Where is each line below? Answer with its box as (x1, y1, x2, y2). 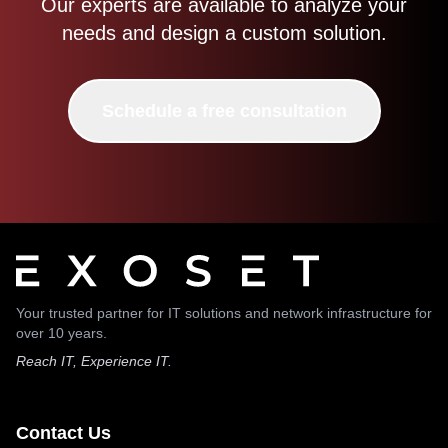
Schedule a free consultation (101, 101, 347, 121)
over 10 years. (16, 325, 107, 341)
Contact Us (16, 423, 111, 443)
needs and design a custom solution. (61, 22, 387, 44)
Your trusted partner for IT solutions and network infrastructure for (16, 305, 432, 321)
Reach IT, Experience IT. (16, 353, 172, 369)
